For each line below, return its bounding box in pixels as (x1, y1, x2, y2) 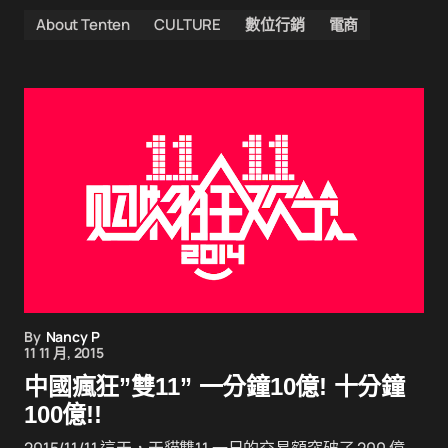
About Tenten (36, 14, 131, 35)
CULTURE (154, 14, 222, 35)
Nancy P (45, 327, 100, 346)
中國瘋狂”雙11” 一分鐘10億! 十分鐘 (24, 373, 405, 400)
